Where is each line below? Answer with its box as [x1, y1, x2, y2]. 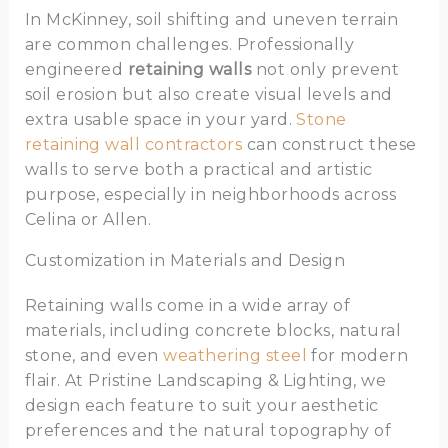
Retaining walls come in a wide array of [24, 296, 351, 316]
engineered [24, 60, 128, 80]
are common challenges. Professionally [24, 35, 355, 55]
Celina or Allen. [24, 210, 152, 230]
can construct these [242, 135, 417, 155]
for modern [307, 346, 409, 366]
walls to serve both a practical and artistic [24, 160, 373, 180]
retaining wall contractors [24, 135, 243, 155]
